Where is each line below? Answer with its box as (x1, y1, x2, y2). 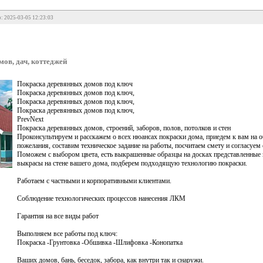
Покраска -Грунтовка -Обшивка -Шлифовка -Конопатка (17, 238, 183, 247)
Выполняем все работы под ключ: (17, 229, 117, 238)
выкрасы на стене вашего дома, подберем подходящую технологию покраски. (17, 159, 247, 167)
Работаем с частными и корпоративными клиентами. (17, 176, 171, 185)
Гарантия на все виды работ (17, 211, 99, 220)
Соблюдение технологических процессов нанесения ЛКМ (17, 194, 186, 203)
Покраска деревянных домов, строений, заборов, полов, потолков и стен (17, 123, 231, 132)
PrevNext (17, 114, 43, 123)
